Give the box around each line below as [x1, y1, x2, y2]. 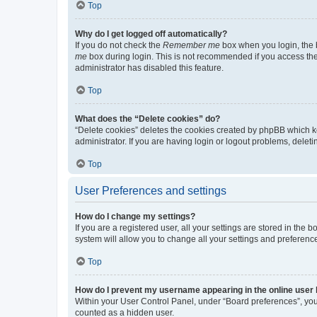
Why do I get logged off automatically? [75, 28, 227, 39]
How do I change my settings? [75, 211, 195, 221]
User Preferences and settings [75, 184, 226, 197]
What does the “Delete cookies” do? [75, 113, 220, 124]
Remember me [163, 40, 220, 50]
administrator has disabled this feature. [75, 62, 224, 73]
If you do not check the [75, 40, 163, 50]
